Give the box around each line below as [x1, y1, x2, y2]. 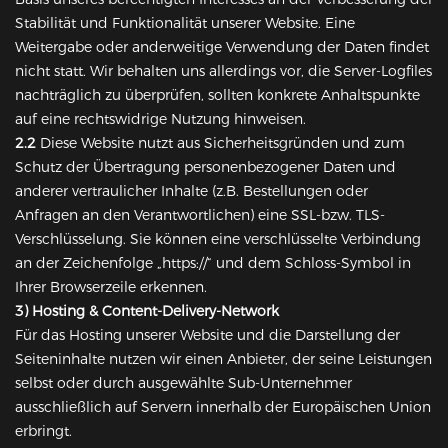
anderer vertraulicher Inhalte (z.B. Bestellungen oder [15, 182, 368, 201]
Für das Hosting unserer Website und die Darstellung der [15, 326, 400, 345]
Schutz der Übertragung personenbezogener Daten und [15, 158, 396, 177]
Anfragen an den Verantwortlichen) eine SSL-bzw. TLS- [15, 206, 385, 225]
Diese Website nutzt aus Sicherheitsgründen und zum [36, 134, 405, 153]
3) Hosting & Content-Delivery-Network [15, 302, 279, 321]
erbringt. [15, 422, 72, 441]
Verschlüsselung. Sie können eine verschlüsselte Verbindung [15, 230, 421, 249]
